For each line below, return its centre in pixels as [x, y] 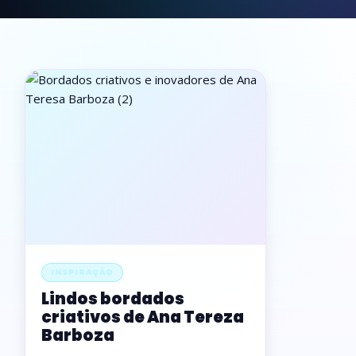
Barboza [78, 335]
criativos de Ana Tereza [143, 317]
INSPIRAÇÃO [82, 272]
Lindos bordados [113, 299]
